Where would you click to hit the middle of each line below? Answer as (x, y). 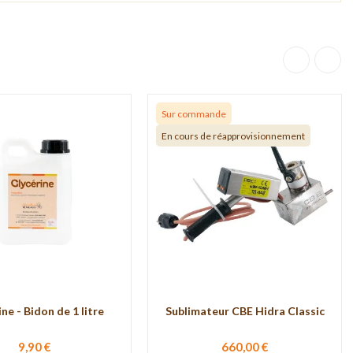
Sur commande (194, 113)
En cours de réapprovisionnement (233, 136)
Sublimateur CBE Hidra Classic (245, 310)
